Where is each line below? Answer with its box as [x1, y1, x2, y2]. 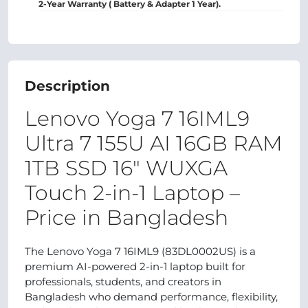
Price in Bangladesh [25, 205, 228, 230]
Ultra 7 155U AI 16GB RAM [25, 131, 283, 156]
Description [25, 78, 110, 94]
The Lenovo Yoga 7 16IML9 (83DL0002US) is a [25, 245, 256, 258]
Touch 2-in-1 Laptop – [25, 180, 240, 206]
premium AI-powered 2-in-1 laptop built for [25, 260, 245, 273]
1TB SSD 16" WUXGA [25, 155, 228, 181]
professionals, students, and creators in [25, 275, 221, 288]
